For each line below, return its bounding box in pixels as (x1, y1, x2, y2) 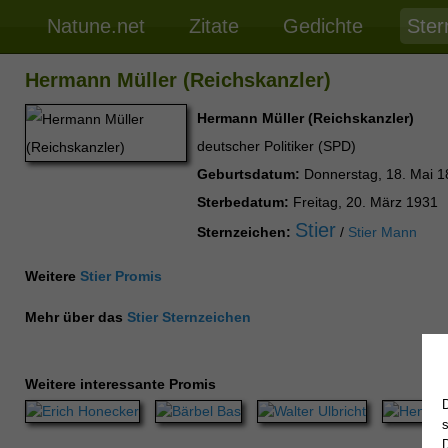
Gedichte (283, 15, 363, 37)
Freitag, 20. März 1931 (289, 194, 438, 211)
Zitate (189, 15, 239, 37)
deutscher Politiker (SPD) (197, 138, 356, 155)
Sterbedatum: (197, 194, 289, 211)
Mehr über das (25, 309, 127, 326)
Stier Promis (80, 268, 162, 285)
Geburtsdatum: (197, 166, 300, 183)
